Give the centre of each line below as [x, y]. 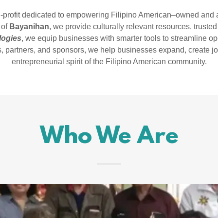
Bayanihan [29, 27]
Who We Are [109, 137]
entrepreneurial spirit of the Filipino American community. [109, 62]
